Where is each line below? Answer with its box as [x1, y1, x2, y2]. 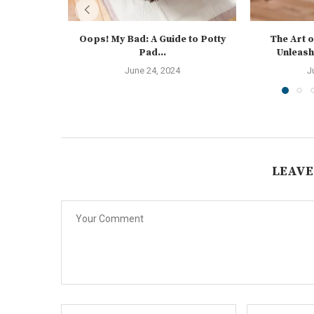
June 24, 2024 [124, 65, 180, 76]
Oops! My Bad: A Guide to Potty [78, 33, 226, 46]
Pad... [138, 46, 166, 59]
